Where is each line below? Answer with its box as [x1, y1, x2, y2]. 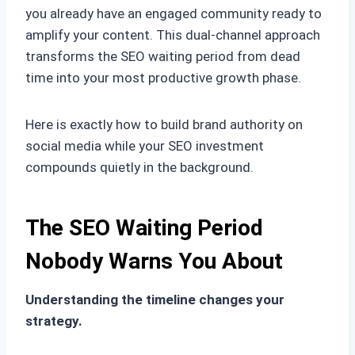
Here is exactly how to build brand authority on [25, 116, 303, 133]
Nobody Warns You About [25, 248, 283, 275]
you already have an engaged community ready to [25, 6, 322, 22]
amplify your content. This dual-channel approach [25, 27, 320, 44]
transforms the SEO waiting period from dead [25, 48, 300, 65]
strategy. [25, 313, 82, 330]
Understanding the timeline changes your [25, 292, 284, 308]
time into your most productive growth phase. [25, 70, 301, 86]
